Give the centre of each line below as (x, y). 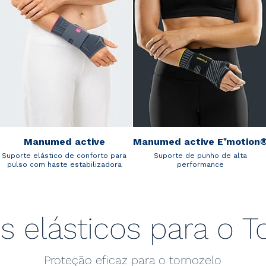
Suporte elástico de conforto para (64, 155)
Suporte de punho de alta (200, 155)
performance (200, 164)
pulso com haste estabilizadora (64, 164)
